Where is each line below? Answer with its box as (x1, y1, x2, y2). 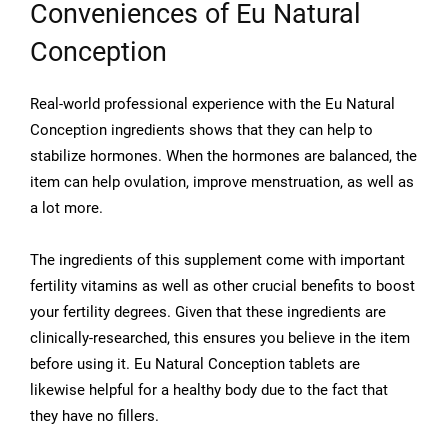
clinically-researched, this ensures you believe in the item (30, 329, 410, 348)
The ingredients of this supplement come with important (30, 251, 405, 270)
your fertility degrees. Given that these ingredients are (30, 303, 386, 322)
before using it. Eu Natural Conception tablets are (30, 355, 360, 374)
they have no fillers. (30, 407, 159, 426)
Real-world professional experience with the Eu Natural (30, 95, 395, 114)
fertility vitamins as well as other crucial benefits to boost (30, 277, 415, 296)
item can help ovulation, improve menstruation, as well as (30, 173, 414, 192)
